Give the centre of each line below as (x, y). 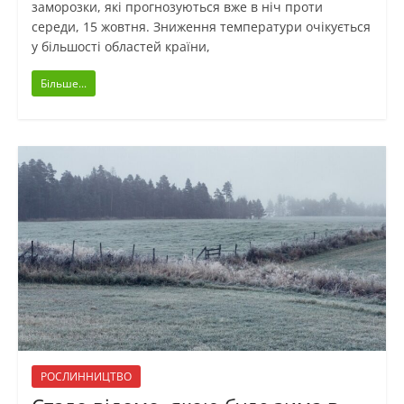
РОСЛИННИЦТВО (86, 377)
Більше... (63, 84)
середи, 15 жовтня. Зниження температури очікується (201, 27)
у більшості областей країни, (120, 47)
